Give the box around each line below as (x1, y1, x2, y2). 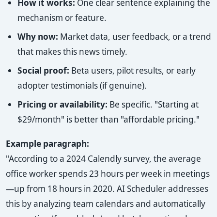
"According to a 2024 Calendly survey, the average (6, 153, 201, 164)
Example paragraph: (6, 138, 89, 149)
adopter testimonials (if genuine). (17, 79, 147, 91)
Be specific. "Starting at (108, 98, 199, 110)
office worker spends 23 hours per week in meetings (6, 168, 210, 179)
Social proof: (17, 64, 69, 76)
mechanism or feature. (17, 12, 107, 23)
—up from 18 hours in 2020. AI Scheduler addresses (6, 183, 208, 194)
